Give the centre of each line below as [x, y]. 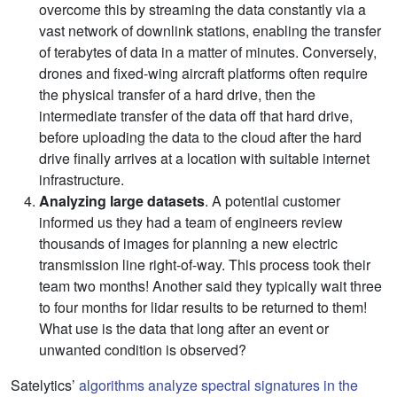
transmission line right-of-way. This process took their [205, 264]
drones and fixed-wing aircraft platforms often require [203, 73]
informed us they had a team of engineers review [191, 222]
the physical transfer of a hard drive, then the [177, 94]
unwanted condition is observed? [143, 349]
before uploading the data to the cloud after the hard [200, 136]
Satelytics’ [45, 385]
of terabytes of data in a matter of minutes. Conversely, [208, 51]
